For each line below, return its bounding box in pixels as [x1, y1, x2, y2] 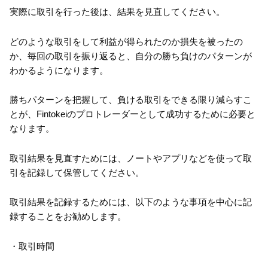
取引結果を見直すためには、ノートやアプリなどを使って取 [10, 153, 252, 163]
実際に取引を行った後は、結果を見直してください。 [10, 7, 225, 17]
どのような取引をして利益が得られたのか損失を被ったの [10, 36, 243, 47]
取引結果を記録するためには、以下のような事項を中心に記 [10, 197, 252, 208]
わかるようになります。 [10, 65, 108, 75]
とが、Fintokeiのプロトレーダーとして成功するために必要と [10, 109, 255, 120]
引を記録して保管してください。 [10, 167, 144, 178]
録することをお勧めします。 [10, 211, 126, 222]
